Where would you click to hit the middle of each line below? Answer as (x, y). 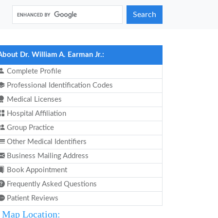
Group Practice (29, 128)
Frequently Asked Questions (51, 184)
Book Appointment (36, 170)
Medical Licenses (33, 100)
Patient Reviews (32, 198)
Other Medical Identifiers (46, 142)
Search (145, 15)
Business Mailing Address (47, 156)
